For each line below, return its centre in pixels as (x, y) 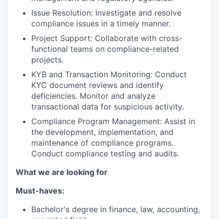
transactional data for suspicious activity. (108, 107)
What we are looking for (62, 172)
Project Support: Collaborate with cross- (107, 38)
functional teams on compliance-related (105, 49)
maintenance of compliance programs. (102, 143)
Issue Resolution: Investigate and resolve (106, 13)
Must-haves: (40, 191)
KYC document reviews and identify (98, 85)
